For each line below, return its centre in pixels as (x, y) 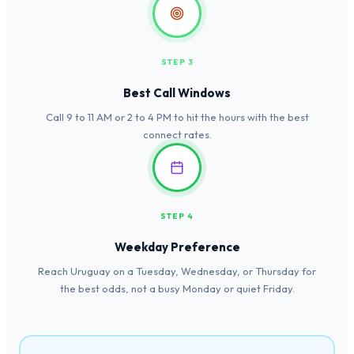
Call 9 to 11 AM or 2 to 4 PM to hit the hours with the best (177, 117)
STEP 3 (177, 62)
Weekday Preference (177, 247)
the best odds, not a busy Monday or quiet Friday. (177, 289)
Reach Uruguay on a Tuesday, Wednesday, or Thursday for (177, 271)
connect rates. (177, 135)
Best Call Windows (177, 93)
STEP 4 (177, 217)
